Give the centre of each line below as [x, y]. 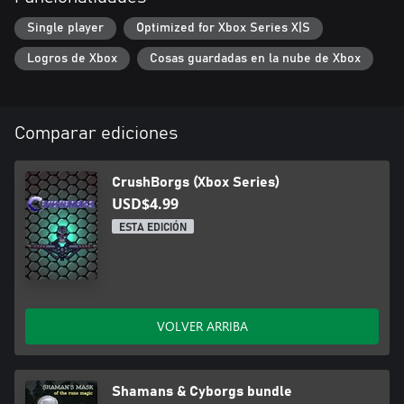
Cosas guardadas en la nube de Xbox [255, 58]
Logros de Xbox [72, 58]
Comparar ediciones [96, 133]
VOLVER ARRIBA [202, 326]
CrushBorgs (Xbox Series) [196, 182]
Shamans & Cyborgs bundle [202, 391]
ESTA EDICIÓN [153, 227]
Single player [65, 28]
